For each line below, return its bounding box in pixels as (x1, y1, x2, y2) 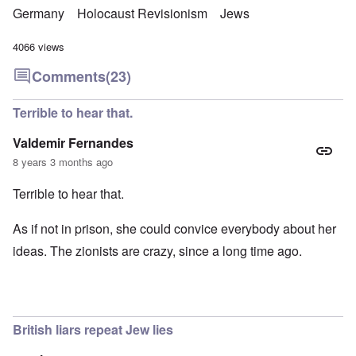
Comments (32, 65, 106, 87)
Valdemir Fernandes (13, 133, 133, 152)
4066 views (13, 39, 64, 55)
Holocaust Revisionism (77, 4, 207, 23)
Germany (13, 4, 64, 23)
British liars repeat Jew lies (13, 319, 173, 339)
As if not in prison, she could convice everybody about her (13, 219, 336, 238)
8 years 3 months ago (13, 153, 113, 169)
